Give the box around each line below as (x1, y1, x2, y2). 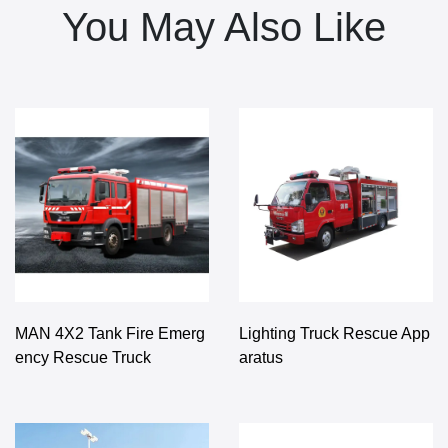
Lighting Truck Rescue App (239, 325, 430, 343)
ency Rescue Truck (15, 349, 151, 367)
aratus (239, 349, 283, 367)
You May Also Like (62, 5, 386, 50)
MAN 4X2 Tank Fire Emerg (15, 325, 205, 343)
